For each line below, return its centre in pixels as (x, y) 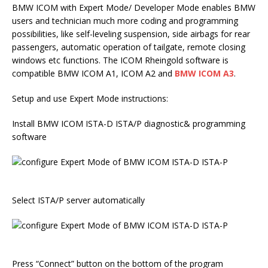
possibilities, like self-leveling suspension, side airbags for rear (131, 34)
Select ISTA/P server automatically (78, 200)
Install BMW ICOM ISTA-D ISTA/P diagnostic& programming (129, 124)
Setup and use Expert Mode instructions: (90, 98)
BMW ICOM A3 (204, 73)
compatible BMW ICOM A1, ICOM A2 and (93, 73)
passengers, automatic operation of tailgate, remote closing (129, 47)
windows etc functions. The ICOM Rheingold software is (120, 60)
